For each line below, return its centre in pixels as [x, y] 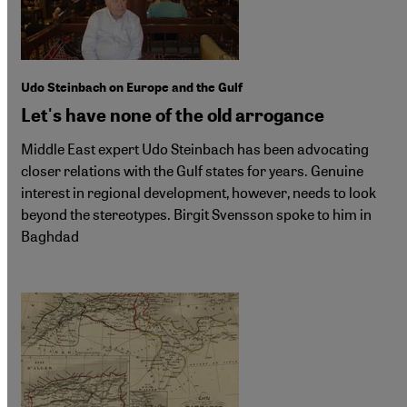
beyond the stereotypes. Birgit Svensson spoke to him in [196, 214]
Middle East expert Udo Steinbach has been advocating [195, 149]
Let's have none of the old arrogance [173, 116]
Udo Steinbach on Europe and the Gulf [132, 88]
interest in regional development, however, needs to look [199, 193]
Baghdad [50, 236]
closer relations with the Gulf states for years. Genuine [192, 171]
